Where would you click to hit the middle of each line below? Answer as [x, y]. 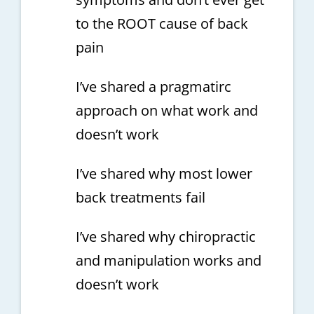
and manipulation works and [168, 261]
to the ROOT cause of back [162, 24]
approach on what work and [166, 111]
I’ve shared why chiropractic [165, 237]
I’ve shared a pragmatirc [153, 87]
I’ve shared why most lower [164, 174]
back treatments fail [140, 198]
